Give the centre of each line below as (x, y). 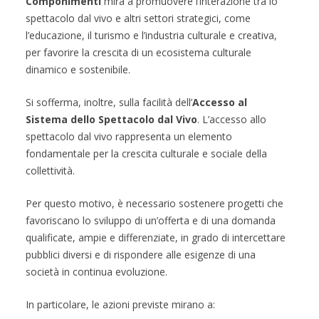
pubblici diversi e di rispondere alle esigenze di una (140, 255)
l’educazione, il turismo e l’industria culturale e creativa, (151, 36)
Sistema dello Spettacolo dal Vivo (111, 120)
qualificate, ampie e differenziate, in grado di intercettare (155, 238)
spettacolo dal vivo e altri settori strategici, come (138, 19)
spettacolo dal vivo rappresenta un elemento (129, 137)
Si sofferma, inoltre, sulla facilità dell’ (109, 103)
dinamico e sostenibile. (78, 70)
